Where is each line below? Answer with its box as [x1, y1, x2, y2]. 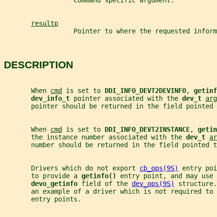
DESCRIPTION [4, 59, 73, 70]
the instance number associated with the [4, 133, 186, 141]
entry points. [4, 195, 81, 203]
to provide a [4, 172, 81, 180]
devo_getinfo [31, 180, 81, 188]
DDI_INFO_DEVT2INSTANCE [105, 125, 190, 134]
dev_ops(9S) [132, 180, 174, 188]
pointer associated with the [74, 94, 182, 103]
